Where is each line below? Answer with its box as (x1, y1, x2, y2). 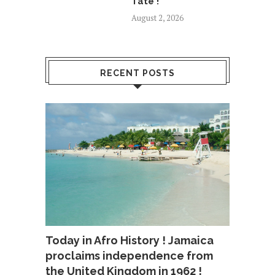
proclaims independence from (45, 249, 213, 263)
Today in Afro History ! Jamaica (45, 234, 214, 247)
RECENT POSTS (100, 68, 175, 79)
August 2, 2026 (131, 12, 184, 24)
